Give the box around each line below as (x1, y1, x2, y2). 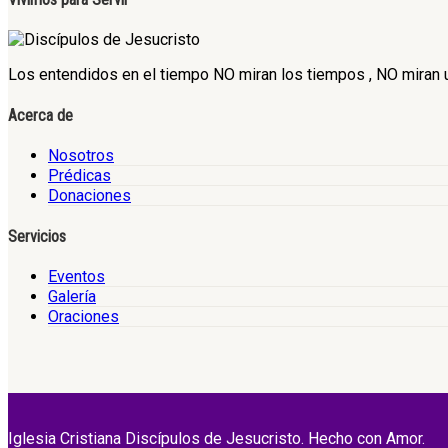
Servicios (8, 227, 66, 247)
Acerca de (8, 105, 73, 125)
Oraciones (48, 307, 119, 327)
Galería (48, 287, 96, 307)
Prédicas (48, 165, 111, 185)
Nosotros (48, 145, 114, 165)
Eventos (48, 267, 105, 287)
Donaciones (48, 185, 131, 205)
